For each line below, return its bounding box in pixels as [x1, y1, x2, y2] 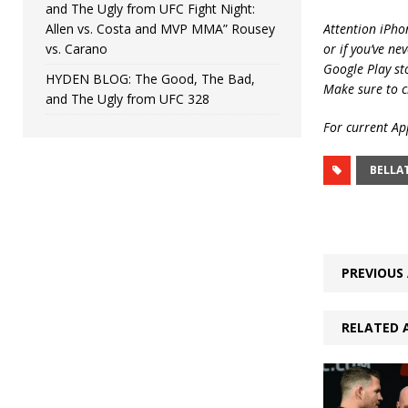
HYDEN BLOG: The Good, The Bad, [46, 69, 255, 87]
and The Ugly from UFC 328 [46, 89, 209, 107]
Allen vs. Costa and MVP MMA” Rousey [46, 19, 275, 37]
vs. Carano [46, 39, 107, 57]
